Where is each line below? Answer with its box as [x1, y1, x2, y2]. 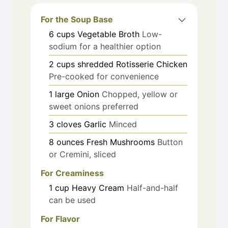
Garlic [84, 119, 106, 129]
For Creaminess [41, 167, 104, 178]
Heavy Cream [72, 182, 124, 193]
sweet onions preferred [49, 101, 138, 111]
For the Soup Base [41, 14, 113, 24]
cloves [56, 119, 81, 129]
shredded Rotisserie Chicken [77, 59, 187, 69]
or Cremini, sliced [49, 149, 116, 159]
